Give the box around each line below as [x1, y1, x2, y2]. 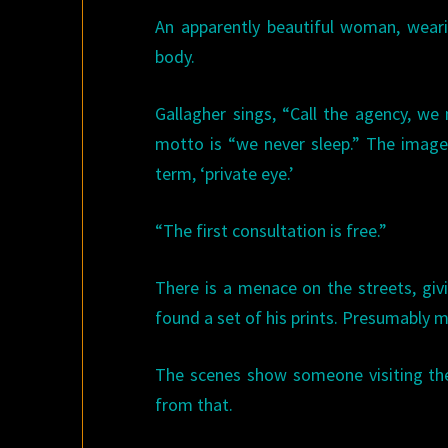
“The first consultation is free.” [155, 219, 388, 242]
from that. [155, 393, 234, 416]
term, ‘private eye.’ [155, 162, 295, 185]
